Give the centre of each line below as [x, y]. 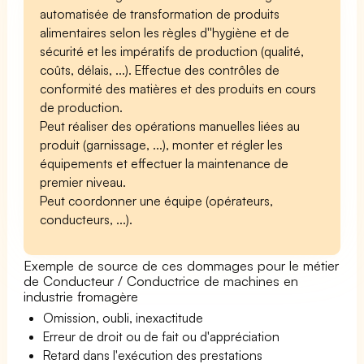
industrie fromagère [81, 296]
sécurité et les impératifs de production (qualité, [172, 51]
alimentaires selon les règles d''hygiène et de [165, 32]
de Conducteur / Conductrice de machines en [161, 280]
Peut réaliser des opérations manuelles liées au [170, 126]
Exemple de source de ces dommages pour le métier [182, 265]
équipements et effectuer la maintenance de [165, 163]
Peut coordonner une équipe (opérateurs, [157, 200]
